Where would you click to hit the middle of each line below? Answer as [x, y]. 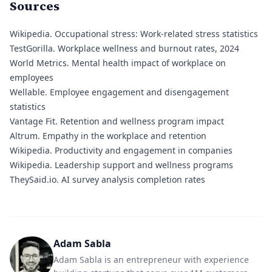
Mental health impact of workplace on [148, 63]
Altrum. [25, 136]
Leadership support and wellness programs [143, 165]
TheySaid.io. [34, 179]
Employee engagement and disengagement [138, 92]
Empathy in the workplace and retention [123, 136]
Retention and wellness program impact [141, 121]
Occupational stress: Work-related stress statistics [155, 34]
